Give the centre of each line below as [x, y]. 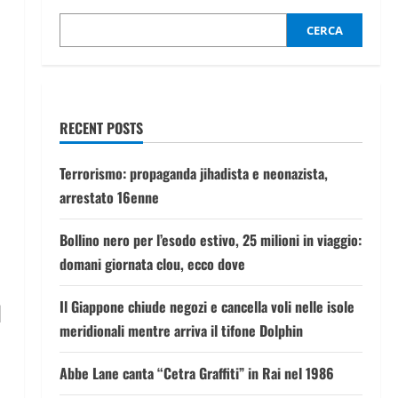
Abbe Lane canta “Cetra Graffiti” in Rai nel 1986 [196, 373]
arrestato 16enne [109, 197]
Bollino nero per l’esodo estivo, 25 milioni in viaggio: [210, 240]
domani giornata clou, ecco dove [152, 264]
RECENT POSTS [101, 128]
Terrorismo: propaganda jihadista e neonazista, [193, 173]
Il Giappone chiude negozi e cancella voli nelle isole [207, 306]
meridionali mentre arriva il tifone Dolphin [181, 330]
